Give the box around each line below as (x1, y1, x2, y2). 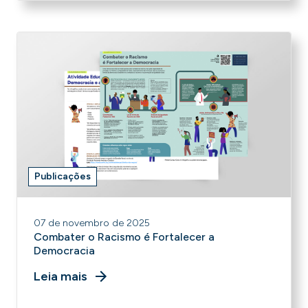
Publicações (34, 170, 91, 182)
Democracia (34, 244, 95, 257)
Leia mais (34, 269, 87, 284)
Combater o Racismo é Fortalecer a (34, 230, 214, 243)
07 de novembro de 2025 (34, 217, 150, 229)
